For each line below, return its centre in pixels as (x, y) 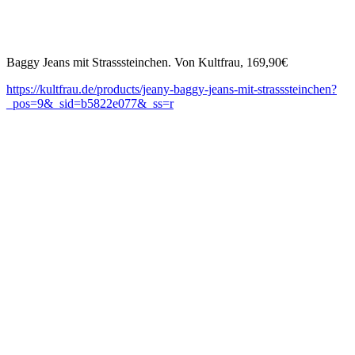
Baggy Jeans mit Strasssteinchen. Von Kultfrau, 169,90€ (147, 63)
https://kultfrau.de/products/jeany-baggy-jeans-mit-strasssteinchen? (172, 90)
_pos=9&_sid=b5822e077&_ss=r (90, 104)
